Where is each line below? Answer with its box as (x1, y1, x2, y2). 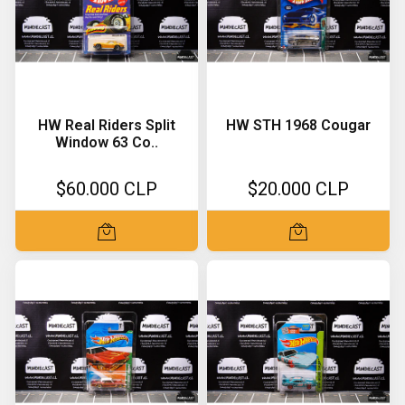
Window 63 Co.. (55, 134, 158, 151)
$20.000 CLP (248, 178, 349, 200)
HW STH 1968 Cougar (226, 117, 371, 134)
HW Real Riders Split (38, 117, 175, 134)
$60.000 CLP (56, 178, 157, 200)
